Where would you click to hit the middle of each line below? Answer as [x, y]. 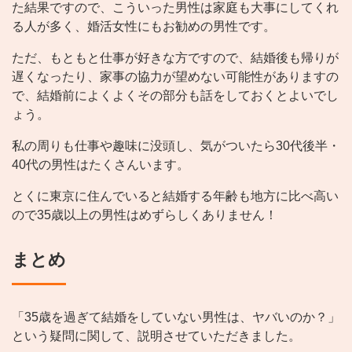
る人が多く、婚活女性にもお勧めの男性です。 [144, 27]
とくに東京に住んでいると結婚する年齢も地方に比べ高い [175, 196]
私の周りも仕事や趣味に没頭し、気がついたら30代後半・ [176, 146]
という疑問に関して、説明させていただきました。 [156, 336]
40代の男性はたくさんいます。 [101, 165]
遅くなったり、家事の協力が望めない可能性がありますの [175, 77]
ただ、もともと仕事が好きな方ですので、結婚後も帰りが [175, 58]
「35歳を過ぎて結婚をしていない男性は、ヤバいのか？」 [176, 317]
